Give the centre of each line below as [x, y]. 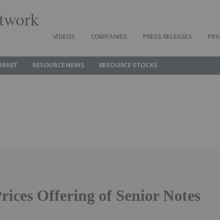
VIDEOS [64, 36]
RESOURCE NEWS [58, 65]
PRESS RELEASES [167, 36]
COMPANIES [109, 36]
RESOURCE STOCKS [128, 65]
